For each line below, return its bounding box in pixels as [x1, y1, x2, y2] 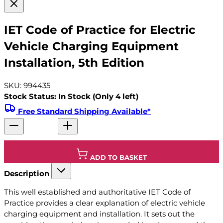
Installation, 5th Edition [4, 55, 144, 70]
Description [4, 169, 49, 179]
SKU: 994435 [4, 81, 50, 91]
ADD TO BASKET [90, 153, 147, 162]
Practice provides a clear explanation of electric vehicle [4, 198, 205, 208]
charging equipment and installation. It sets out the [4, 209, 195, 219]
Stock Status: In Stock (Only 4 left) [4, 92, 138, 102]
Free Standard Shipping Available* [18, 107, 151, 116]
